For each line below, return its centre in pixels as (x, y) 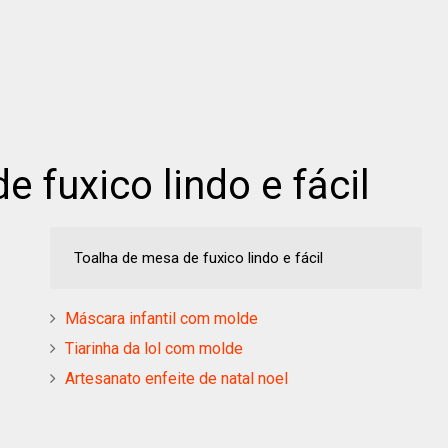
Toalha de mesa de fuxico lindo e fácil (196, 257)
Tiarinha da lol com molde (154, 348)
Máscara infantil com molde (161, 318)
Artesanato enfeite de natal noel (176, 378)
